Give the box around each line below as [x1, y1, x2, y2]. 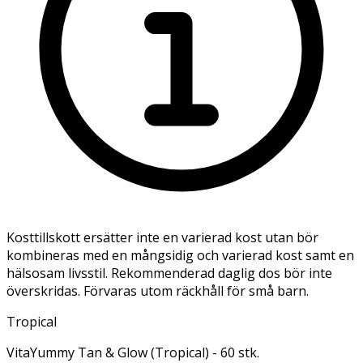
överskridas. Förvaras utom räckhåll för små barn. [6, 281, 309, 300]
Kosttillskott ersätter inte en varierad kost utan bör [6, 228, 318, 246]
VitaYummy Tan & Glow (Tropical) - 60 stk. [6, 343, 259, 361]
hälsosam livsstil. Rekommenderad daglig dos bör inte [6, 263, 332, 282]
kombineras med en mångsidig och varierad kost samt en [6, 246, 354, 264]
